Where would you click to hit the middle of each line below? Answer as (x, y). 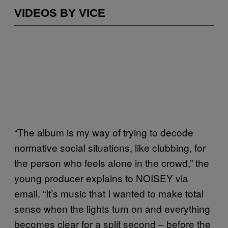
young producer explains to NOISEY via (101, 178)
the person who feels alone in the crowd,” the (112, 163)
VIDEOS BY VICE (60, 13)
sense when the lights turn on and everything (112, 208)
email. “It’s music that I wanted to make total (109, 193)
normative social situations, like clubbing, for (110, 147)
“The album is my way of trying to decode (104, 132)
